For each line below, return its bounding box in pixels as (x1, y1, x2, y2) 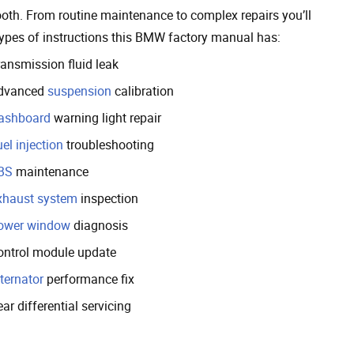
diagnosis (70, 216, 128, 234)
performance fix (43, 269, 134, 288)
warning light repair (51, 108, 161, 126)
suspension (47, 81, 111, 100)
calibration (111, 81, 174, 100)
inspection (77, 189, 138, 207)
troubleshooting (63, 135, 154, 153)
